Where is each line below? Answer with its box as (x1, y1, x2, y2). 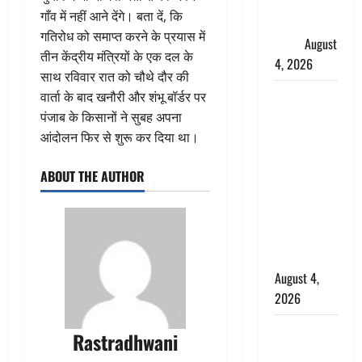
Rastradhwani (72, 326, 178, 356)
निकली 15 (274, 187, 322, 207)
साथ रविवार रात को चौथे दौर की (40, 67, 189, 86)
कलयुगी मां (274, 167, 323, 187)
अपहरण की (274, 107, 326, 126)
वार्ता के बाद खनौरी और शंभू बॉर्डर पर (40, 87, 206, 106)
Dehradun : (274, 86, 331, 106)
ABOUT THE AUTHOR (40, 166, 145, 186)
